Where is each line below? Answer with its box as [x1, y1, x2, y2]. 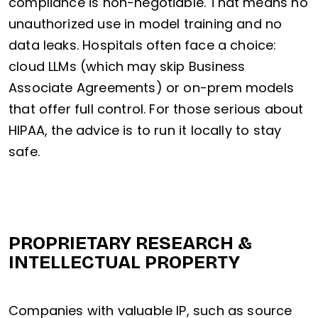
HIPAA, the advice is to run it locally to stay [9, 121, 282, 140]
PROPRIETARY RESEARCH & [9, 232, 252, 255]
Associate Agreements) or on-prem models [9, 79, 295, 97]
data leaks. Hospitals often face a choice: [9, 36, 277, 55]
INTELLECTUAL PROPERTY [9, 251, 240, 274]
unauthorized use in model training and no [9, 15, 283, 33]
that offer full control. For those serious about [9, 100, 304, 119]
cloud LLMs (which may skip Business [9, 57, 246, 76]
